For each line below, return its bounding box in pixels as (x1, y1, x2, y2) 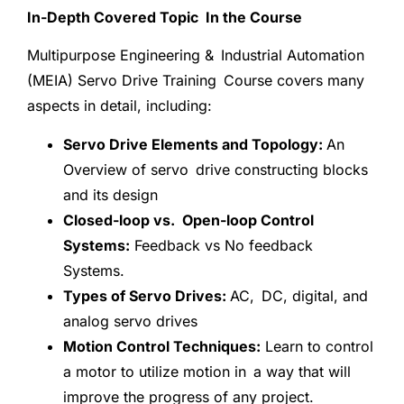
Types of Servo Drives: (63, 286, 230, 305)
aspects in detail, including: (27, 96, 212, 115)
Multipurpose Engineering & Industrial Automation (27, 46, 364, 65)
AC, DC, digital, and (230, 286, 368, 305)
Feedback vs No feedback (130, 235, 313, 254)
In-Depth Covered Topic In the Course (27, 7, 302, 26)
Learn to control (261, 336, 373, 355)
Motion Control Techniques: (63, 336, 261, 355)
